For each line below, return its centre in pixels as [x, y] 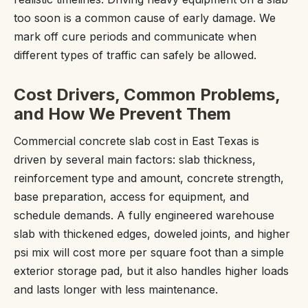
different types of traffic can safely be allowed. [135, 55]
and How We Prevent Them [122, 113]
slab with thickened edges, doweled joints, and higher [152, 233]
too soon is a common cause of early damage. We [145, 18]
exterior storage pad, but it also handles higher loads [151, 271]
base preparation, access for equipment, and [131, 196]
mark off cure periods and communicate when [135, 36]
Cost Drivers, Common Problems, [147, 94]
